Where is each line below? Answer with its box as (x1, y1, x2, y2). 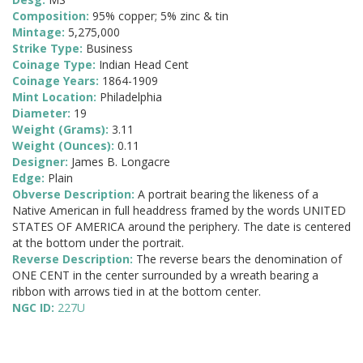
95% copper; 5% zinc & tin (92, 8, 228, 24)
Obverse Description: (12, 186, 138, 203)
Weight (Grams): (12, 122, 112, 138)
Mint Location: (12, 89, 100, 105)
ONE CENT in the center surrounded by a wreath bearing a (12, 267, 318, 284)
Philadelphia (100, 89, 162, 105)
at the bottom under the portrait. (12, 235, 184, 251)
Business (86, 41, 133, 57)
